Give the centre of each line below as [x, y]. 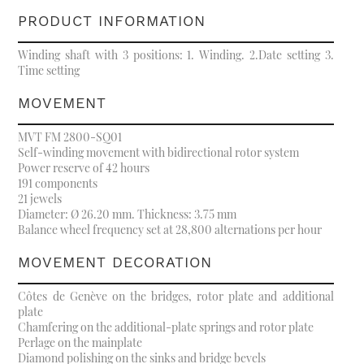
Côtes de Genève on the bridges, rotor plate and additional [176, 297]
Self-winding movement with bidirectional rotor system [159, 153]
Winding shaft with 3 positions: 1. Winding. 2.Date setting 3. [176, 55]
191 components [58, 184]
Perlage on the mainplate [80, 343]
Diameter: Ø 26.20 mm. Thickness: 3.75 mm [128, 214]
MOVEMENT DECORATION [115, 262]
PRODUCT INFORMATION [112, 21]
